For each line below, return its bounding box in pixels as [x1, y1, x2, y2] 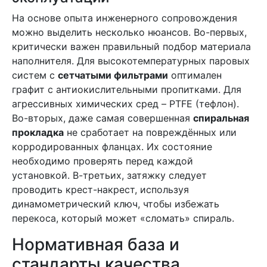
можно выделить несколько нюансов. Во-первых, [12, 26, 247, 38]
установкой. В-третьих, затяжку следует [12, 169, 207, 181]
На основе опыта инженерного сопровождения [12, 12, 237, 24]
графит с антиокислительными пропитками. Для [12, 83, 241, 95]
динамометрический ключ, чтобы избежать [12, 198, 219, 210]
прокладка [12, 126, 64, 138]
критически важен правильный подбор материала [12, 41, 251, 52]
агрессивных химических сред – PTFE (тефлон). [12, 98, 239, 110]
